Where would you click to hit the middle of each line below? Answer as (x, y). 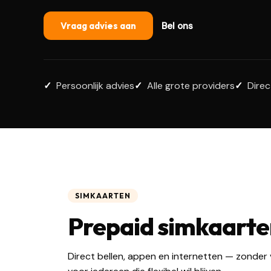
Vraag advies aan (98, 26)
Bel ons (177, 26)
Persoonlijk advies (95, 86)
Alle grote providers (191, 86)
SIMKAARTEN (103, 196)
